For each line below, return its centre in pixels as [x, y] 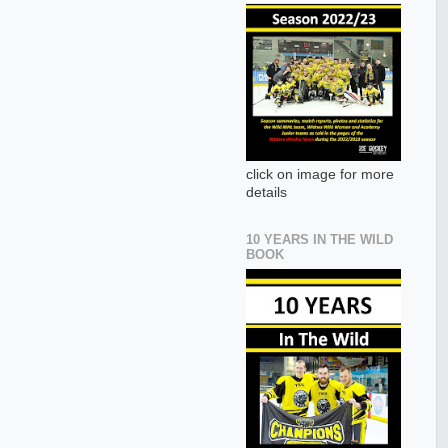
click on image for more [320, 175]
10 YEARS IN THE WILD [319, 240]
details [266, 193]
